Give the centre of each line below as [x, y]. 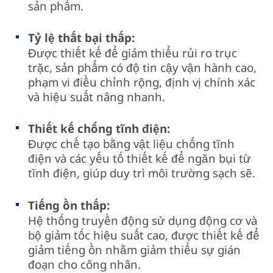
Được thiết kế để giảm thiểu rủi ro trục [133, 53]
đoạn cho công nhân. [85, 264]
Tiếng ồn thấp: [69, 205]
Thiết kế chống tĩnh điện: [99, 129]
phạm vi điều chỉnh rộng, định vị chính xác [142, 82]
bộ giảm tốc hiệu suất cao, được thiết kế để [144, 235]
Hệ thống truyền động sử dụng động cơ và [143, 220]
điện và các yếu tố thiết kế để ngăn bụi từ [140, 158]
